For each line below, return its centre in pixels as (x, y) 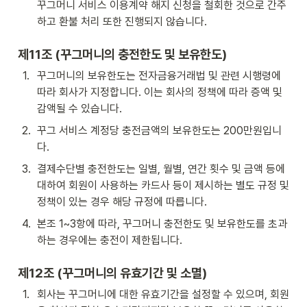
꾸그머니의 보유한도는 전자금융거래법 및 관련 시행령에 (159, 75)
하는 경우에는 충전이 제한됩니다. (110, 240)
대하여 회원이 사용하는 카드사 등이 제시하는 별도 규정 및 (163, 185)
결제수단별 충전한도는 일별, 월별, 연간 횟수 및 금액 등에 (161, 169)
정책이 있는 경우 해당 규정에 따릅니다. (122, 201)
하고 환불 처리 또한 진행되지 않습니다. (122, 21)
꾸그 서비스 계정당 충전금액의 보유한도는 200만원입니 (159, 130)
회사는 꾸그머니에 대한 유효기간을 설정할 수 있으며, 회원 (163, 294)
